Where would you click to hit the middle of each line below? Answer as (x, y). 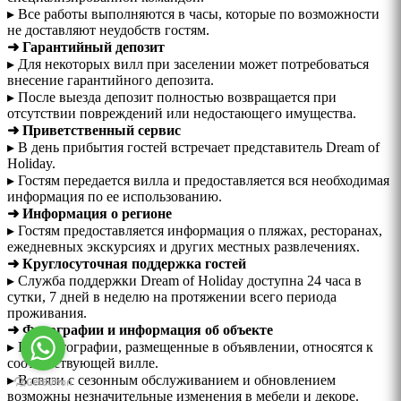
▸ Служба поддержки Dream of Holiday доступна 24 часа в (184, 281)
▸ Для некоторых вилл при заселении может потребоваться (188, 64)
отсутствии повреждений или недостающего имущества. (182, 114)
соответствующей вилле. (83, 363)
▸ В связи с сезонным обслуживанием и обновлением (171, 380)
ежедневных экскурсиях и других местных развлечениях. (183, 247)
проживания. (47, 313)
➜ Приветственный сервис (94, 131)
